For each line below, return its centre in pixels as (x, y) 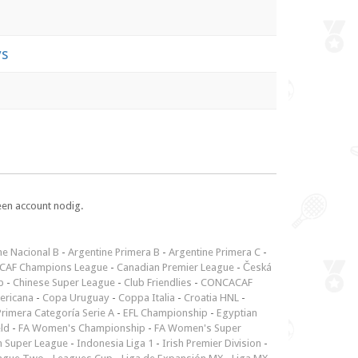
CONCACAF (227, 283)
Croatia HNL (211, 298)
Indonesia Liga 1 (115, 344)
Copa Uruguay (76, 298)
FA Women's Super (198, 328)
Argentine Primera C (215, 253)
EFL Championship (165, 313)
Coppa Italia (147, 298)
